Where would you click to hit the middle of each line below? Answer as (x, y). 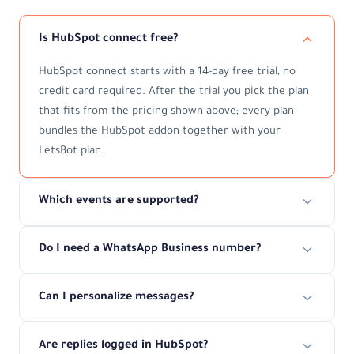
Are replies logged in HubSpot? (123, 346)
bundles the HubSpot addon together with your (160, 131)
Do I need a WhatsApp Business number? (150, 250)
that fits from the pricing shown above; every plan (166, 111)
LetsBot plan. (72, 151)
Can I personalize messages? (116, 298)
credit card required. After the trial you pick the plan (174, 92)
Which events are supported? (119, 202)
